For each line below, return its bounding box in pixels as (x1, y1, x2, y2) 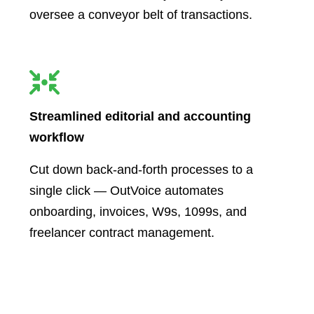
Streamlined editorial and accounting (29, 109, 251, 123)
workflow (29, 130, 84, 144)
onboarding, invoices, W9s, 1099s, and (29, 204, 247, 219)
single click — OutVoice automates (29, 183, 224, 198)
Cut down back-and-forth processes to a (29, 162, 253, 177)
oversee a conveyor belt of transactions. (29, 7, 252, 22)
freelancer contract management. (29, 225, 214, 240)
